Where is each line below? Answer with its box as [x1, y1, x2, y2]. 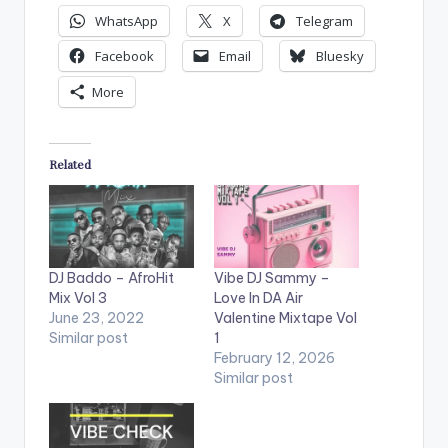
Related [49, 155, 91, 172]
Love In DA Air [214, 288, 303, 307]
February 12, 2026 [214, 348, 335, 367]
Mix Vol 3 [49, 288, 107, 307]
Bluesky [316, 47, 364, 66]
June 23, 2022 [49, 308, 144, 327]
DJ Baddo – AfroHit [49, 268, 174, 287]
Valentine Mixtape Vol [214, 308, 357, 327]
